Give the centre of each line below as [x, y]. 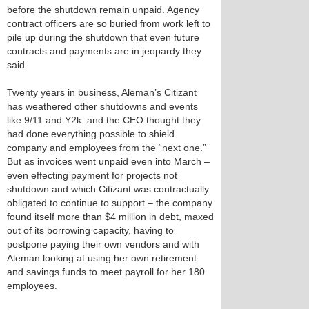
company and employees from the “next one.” [107, 148]
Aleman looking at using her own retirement [102, 258]
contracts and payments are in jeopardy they [104, 51]
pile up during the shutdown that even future [103, 37]
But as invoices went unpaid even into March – [108, 161]
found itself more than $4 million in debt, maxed [110, 217]
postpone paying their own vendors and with [103, 244]
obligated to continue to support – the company [110, 203]
